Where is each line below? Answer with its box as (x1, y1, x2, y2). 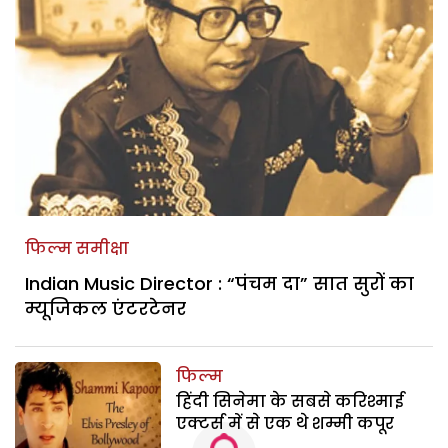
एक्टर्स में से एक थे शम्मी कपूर (176, 411, 395, 435)
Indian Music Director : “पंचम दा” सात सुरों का (25, 270, 414, 296)
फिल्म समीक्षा (25, 236, 129, 260)
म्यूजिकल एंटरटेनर (25, 295, 186, 321)
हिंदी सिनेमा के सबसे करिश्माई (176, 389, 405, 413)
